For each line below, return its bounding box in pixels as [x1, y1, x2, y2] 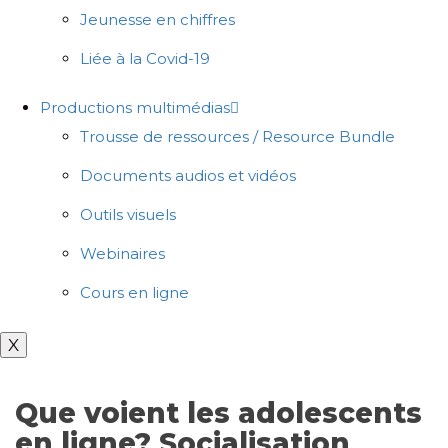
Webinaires [80, 243, 165, 263]
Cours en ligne [80, 282, 189, 302]
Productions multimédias [40, 97, 230, 117]
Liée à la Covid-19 [80, 48, 210, 68]
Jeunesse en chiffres [80, 9, 235, 29]
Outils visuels [80, 204, 176, 224]
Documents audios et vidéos [80, 165, 296, 185]
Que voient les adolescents [15, 395, 422, 430]
